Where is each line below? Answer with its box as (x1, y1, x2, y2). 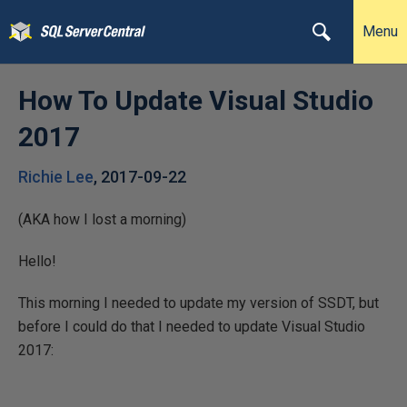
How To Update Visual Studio (18, 84, 373, 116)
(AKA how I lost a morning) (18, 211, 186, 228)
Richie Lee (18, 167, 94, 186)
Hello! (18, 253, 56, 270)
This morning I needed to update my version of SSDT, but (18, 294, 379, 312)
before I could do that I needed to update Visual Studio (18, 318, 365, 335)
